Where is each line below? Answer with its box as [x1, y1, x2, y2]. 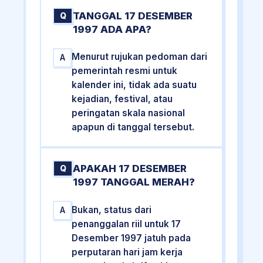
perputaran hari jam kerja [72, 246, 183, 258]
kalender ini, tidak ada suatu [72, 79, 197, 91]
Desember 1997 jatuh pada [72, 232, 191, 244]
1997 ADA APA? [73, 23, 152, 35]
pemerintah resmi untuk [72, 65, 178, 77]
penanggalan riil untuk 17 [72, 218, 181, 230]
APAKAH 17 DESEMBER [73, 163, 187, 175]
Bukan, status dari [72, 204, 152, 215]
